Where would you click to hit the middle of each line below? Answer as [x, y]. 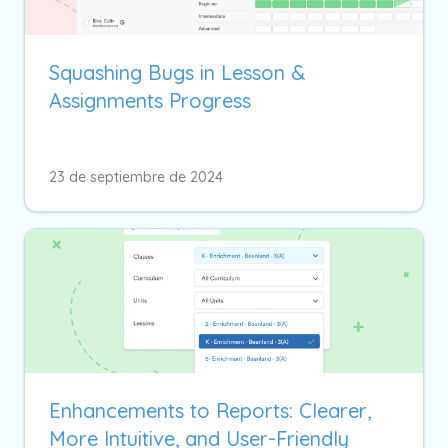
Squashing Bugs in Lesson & [177, 72]
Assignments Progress [150, 100]
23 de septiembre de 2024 [136, 176]
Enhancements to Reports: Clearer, [210, 410]
